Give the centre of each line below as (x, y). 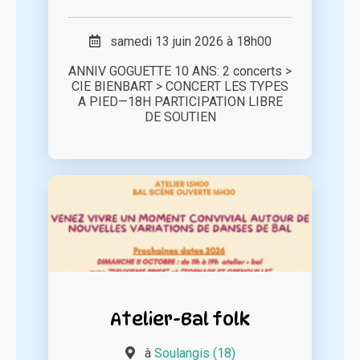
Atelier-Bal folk (180, 319)
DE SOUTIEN (180, 117)
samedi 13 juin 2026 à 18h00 (186, 42)
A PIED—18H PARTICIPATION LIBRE (180, 102)
